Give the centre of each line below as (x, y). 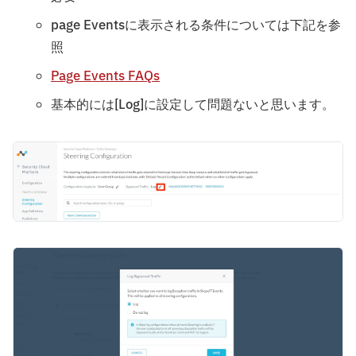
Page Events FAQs (105, 76)
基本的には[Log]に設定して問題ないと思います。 (193, 104)
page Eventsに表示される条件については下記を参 (196, 25)
